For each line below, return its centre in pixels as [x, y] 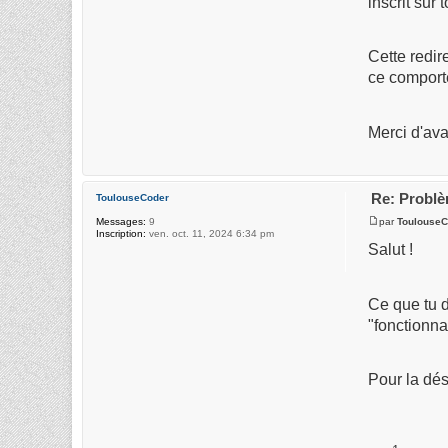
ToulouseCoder [132, 198]
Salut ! [391, 249]
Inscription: [121, 234]
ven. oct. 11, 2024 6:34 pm [210, 234]
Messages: [121, 222]
